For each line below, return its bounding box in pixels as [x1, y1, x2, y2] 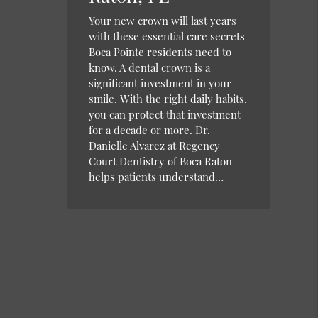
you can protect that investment [89, 106, 241, 121]
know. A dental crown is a [89, 60, 211, 75]
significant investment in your [89, 75, 232, 90]
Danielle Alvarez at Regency [89, 138, 221, 153]
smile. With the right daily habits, [89, 91, 248, 106]
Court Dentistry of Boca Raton [89, 153, 233, 168]
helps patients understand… [89, 169, 224, 184]
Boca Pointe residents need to [89, 44, 232, 59]
